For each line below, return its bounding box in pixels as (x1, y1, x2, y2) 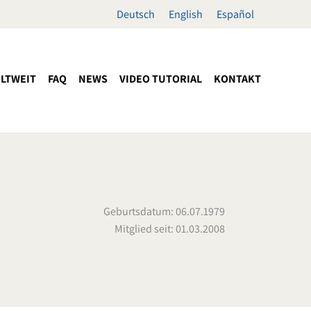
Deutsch (117, 7, 155, 22)
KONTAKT (214, 72, 261, 87)
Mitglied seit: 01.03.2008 (115, 221, 225, 236)
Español (217, 7, 254, 22)
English (169, 7, 203, 22)
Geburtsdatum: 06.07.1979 (103, 203, 225, 219)
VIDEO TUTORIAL (119, 72, 202, 87)
